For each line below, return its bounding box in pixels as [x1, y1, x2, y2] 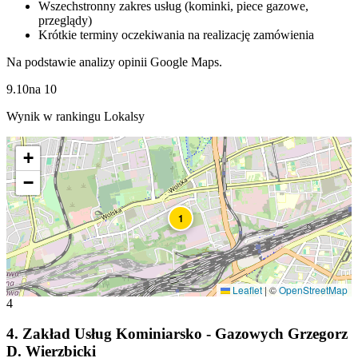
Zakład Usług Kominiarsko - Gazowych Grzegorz [22, 325, 348, 343]
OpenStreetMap [279, 282, 348, 296]
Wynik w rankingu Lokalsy [6, 109, 145, 123]
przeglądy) [38, 13, 92, 27]
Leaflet [230, 282, 262, 296]
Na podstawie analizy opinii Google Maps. [6, 54, 222, 69]
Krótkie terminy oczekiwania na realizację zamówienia [38, 27, 314, 42]
